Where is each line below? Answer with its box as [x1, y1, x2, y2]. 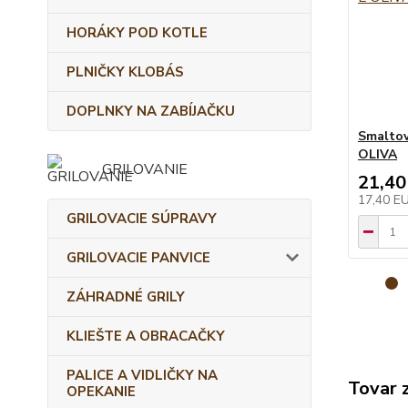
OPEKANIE [66, 382, 136, 401]
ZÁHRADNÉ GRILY [66, 288, 185, 306]
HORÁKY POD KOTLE [66, 24, 208, 42]
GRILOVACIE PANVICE [66, 249, 210, 267]
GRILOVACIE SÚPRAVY [66, 209, 217, 228]
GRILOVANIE [102, 159, 188, 179]
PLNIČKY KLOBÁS [66, 63, 184, 81]
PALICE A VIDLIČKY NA [66, 366, 218, 384]
